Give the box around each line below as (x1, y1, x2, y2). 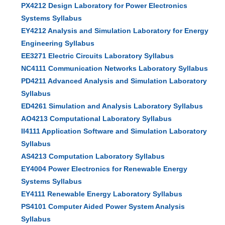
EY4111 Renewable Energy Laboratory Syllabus (21, 190, 183, 198)
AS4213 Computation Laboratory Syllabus (21, 152, 165, 160)
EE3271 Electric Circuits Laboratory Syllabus (21, 52, 174, 60)
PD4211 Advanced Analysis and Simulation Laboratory (21, 77, 207, 85)
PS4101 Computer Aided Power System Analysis (21, 202, 185, 210)
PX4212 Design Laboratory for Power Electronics (21, 2, 188, 10)
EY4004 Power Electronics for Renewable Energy (21, 165, 188, 173)
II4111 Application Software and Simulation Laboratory (21, 127, 207, 135)
